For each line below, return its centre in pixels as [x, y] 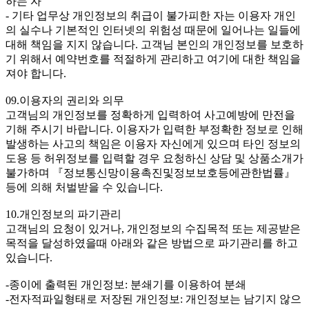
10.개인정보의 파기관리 [63, 215]
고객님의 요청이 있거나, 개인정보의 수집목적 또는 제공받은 [153, 229]
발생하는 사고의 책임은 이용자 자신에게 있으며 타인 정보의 [153, 144]
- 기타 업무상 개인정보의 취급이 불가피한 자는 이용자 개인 [151, 16]
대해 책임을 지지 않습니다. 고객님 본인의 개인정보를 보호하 [154, 45]
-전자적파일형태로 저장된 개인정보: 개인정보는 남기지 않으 [153, 299]
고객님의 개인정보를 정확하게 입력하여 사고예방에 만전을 [150, 115]
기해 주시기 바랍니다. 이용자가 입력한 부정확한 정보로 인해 [154, 130]
